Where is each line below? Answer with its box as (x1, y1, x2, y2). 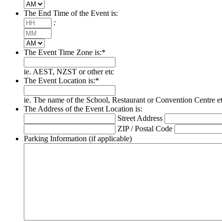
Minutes (51, 28, 76, 37)
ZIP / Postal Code (117, 124, 172, 133)
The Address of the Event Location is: (24, 105, 142, 113)
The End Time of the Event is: (24, 9, 118, 18)
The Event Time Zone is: (24, 48, 102, 57)
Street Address (117, 114, 163, 123)
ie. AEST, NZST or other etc (24, 67, 114, 76)
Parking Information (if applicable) (24, 134, 132, 143)
